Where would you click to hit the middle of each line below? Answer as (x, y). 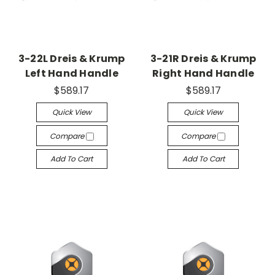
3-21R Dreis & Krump (203, 59)
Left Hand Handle (72, 74)
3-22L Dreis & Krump (72, 59)
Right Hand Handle (203, 74)
